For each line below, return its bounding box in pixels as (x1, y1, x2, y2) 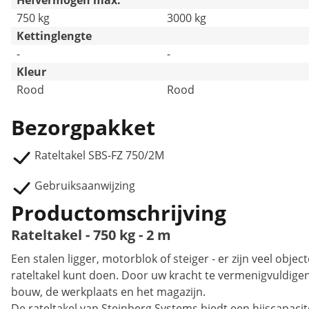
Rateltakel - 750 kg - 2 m (11, 226, 171, 244)
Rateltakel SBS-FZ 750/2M (34, 148, 164, 163)
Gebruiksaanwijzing (34, 178, 135, 193)
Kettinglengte (17, 28, 92, 43)
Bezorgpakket (11, 113, 155, 141)
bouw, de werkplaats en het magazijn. (11, 284, 206, 299)
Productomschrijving (11, 199, 226, 227)
